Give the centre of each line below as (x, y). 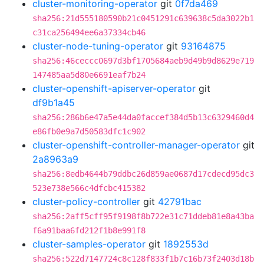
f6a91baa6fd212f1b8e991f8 (89, 230)
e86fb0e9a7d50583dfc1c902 (89, 131)
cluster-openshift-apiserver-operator (114, 88)
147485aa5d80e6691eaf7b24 (89, 75)
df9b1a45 (54, 103)
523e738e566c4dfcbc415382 (89, 188)
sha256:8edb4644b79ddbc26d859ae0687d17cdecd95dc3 (143, 174)
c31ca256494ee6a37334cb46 (89, 32)
